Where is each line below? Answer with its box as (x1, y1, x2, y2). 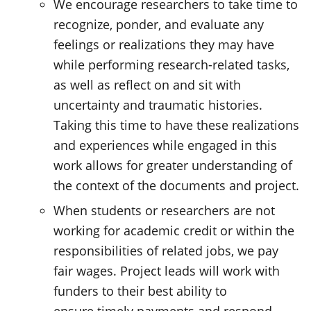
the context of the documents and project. (53, 176, 300, 194)
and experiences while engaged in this (53, 136, 278, 153)
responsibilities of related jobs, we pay (53, 242, 279, 259)
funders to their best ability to (53, 283, 228, 299)
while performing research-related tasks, (53, 56, 290, 73)
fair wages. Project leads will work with (53, 262, 280, 279)
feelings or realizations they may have (53, 35, 275, 53)
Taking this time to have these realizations (53, 116, 300, 133)
